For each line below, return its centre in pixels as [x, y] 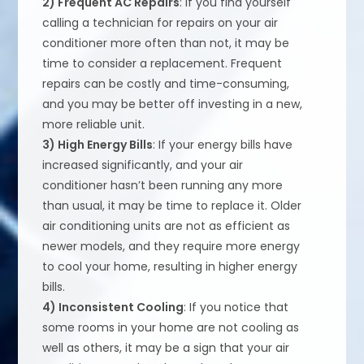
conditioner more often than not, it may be [166, 43]
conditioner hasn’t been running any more [163, 186]
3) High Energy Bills [98, 145]
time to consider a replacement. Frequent [162, 64]
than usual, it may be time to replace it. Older [172, 206]
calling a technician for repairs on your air [160, 23]
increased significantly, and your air [143, 165]
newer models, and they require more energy [171, 247]
